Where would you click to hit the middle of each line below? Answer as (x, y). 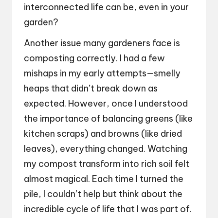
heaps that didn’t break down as (91, 89)
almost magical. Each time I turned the (104, 179)
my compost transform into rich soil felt (107, 164)
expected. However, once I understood (106, 104)
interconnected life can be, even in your (106, 7)
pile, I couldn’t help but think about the (103, 194)
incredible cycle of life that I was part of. (108, 209)
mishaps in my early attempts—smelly (102, 73)
